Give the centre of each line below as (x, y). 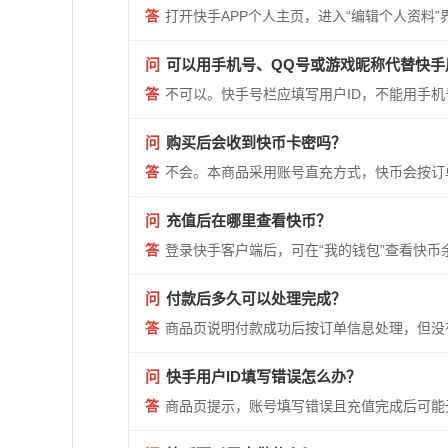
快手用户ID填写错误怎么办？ (263, 376)
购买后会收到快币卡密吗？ (256, 142)
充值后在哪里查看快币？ (248, 220)
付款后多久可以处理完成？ (256, 298)
